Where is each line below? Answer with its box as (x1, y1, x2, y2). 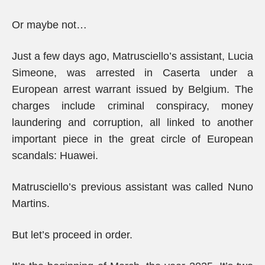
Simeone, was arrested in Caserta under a (12, 67, 253, 79)
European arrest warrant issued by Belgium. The (12, 83, 253, 95)
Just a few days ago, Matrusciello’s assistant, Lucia (12, 50, 253, 62)
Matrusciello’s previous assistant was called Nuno (12, 181, 253, 193)
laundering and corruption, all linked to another (12, 117, 253, 128)
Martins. (12, 198, 50, 209)
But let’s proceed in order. (12, 229, 132, 241)
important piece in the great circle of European (12, 133, 253, 145)
